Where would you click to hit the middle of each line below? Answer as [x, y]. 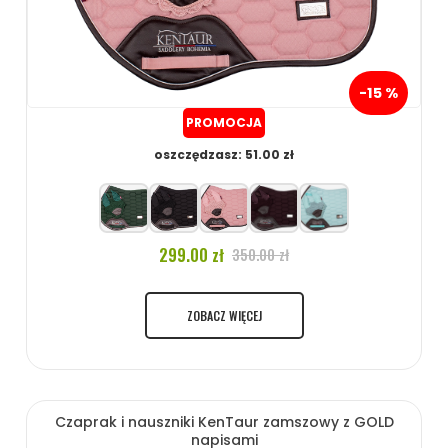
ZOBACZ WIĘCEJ [224, 315]
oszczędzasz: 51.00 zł [224, 154]
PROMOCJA [224, 122]
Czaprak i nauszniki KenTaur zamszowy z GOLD [224, 421]
